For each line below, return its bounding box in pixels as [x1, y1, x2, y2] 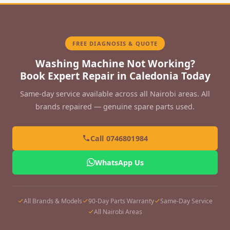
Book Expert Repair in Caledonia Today [20, 68, 210, 83]
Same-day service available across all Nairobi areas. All [20, 88, 210, 99]
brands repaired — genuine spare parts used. [35, 101, 195, 111]
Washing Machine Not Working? [35, 56, 195, 70]
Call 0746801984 [90, 133, 148, 143]
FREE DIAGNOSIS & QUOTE [72, 39, 158, 47]
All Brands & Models [24, 196, 82, 205]
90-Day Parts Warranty [88, 196, 154, 205]
